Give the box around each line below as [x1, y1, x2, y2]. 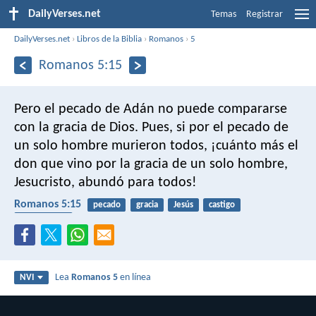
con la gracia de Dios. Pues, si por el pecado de [14, 120, 288, 135]
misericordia [19, 214, 67, 224]
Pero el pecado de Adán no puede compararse [14, 102, 287, 116]
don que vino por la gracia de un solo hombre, [14, 157, 288, 171]
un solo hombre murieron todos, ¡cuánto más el [14, 138, 298, 153]
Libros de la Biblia [77, 34, 142, 44]
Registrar [246, 9, 283, 20]
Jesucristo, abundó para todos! [14, 175, 197, 190]
